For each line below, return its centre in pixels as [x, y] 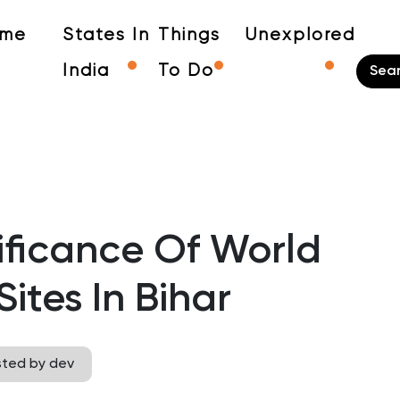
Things [189, 35]
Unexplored [300, 35]
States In [106, 35]
